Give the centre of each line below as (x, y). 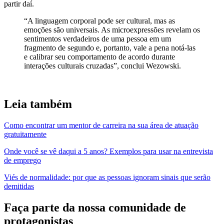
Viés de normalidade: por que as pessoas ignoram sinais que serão (107, 177)
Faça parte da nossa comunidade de (95, 208)
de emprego (22, 160)
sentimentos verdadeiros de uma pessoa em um (97, 39)
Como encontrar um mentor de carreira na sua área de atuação (101, 125)
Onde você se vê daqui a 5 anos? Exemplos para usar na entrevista (108, 151)
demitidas (19, 186)
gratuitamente (25, 134)
